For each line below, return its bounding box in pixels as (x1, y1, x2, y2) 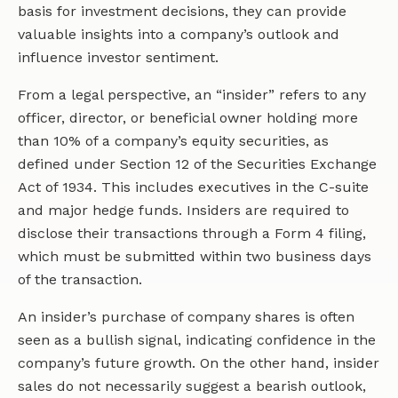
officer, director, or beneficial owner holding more (18, 109, 358, 127)
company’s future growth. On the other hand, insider (18, 354, 379, 372)
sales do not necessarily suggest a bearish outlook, (18, 378, 366, 395)
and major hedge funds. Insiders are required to (18, 202, 349, 219)
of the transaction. (18, 271, 142, 289)
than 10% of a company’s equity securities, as (18, 132, 329, 150)
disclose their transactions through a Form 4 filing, (18, 225, 366, 243)
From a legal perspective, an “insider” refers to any (18, 86, 366, 104)
